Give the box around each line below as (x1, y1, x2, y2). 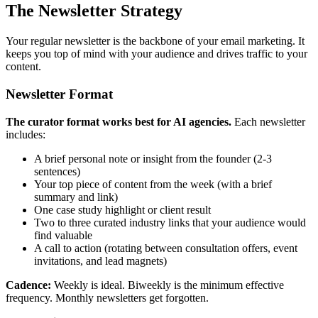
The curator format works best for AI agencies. (6, 115, 231, 128)
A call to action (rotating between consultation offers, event (34, 241, 297, 254)
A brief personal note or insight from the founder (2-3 (34, 152, 272, 165)
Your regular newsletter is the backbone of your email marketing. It (6, 35, 305, 48)
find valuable (34, 229, 92, 241)
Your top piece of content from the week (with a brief (34, 177, 272, 190)
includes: (6, 128, 45, 141)
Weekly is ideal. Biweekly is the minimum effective (51, 278, 284, 291)
